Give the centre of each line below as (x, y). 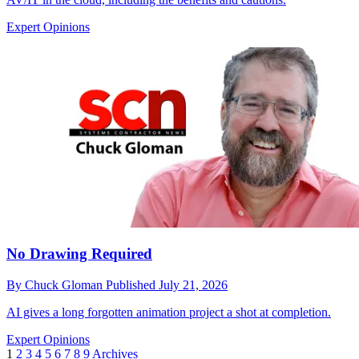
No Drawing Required (79, 254)
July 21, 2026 (193, 284)
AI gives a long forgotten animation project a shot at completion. (169, 312)
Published (132, 284)
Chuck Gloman (65, 284)
